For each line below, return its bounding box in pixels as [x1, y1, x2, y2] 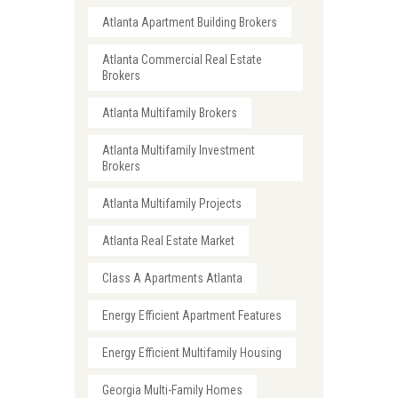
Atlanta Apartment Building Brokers [102, 15, 278, 30]
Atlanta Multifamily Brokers [102, 106, 238, 121]
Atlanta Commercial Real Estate [102, 52, 263, 68]
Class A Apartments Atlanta [102, 271, 243, 286]
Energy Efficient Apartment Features [102, 308, 283, 323]
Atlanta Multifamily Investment [102, 143, 256, 158]
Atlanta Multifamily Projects [102, 196, 243, 211]
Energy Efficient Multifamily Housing [102, 346, 283, 361]
